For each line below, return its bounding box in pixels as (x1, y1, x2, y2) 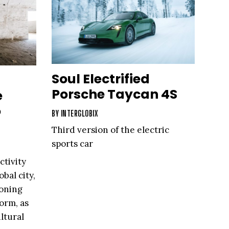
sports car (52, 138, 93, 149)
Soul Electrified (52, 70, 150, 88)
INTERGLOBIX (60, 108, 98, 118)
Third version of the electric (52, 124, 169, 135)
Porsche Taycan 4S (52, 85, 177, 103)
